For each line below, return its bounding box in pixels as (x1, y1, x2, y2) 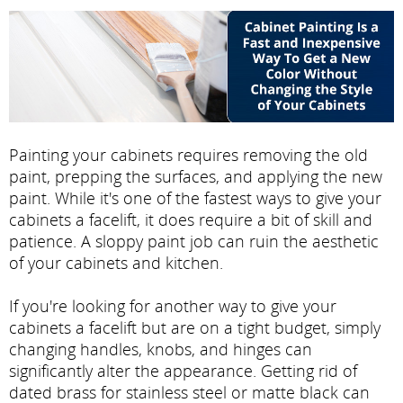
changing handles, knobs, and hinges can (9, 337, 312, 360)
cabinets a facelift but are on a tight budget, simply (9, 316, 381, 338)
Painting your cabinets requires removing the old (9, 143, 368, 166)
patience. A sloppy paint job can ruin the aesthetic (9, 229, 379, 252)
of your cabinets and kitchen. (9, 251, 223, 273)
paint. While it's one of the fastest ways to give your (9, 186, 381, 209)
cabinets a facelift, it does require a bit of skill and (9, 208, 372, 230)
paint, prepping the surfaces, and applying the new (9, 165, 382, 187)
